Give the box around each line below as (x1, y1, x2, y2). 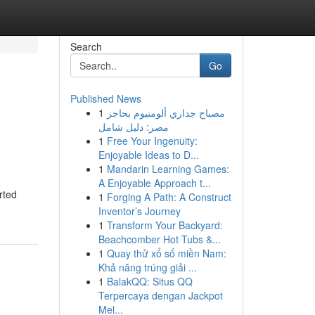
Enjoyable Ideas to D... (98, 148, 199, 162)
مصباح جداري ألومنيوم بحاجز (106, 105, 225, 120)
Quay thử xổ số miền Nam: (106, 246, 226, 260)
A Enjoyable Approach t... (98, 176, 211, 190)
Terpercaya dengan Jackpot (98, 288, 223, 302)
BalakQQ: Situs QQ (106, 274, 193, 288)
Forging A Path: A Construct (106, 190, 231, 204)
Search (70, 39, 102, 53)
